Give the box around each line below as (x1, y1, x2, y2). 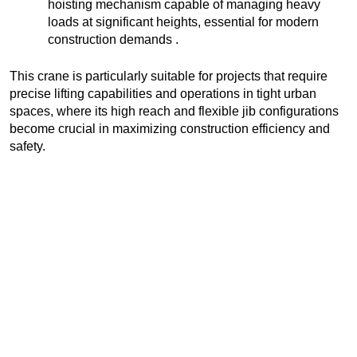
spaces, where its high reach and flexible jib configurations (10, 104, 339, 119)
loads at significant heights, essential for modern (48, 15, 319, 29)
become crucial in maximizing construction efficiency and (10, 122, 330, 136)
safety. (10, 139, 45, 154)
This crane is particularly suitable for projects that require (10, 69, 328, 84)
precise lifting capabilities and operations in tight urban (10, 87, 316, 101)
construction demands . (48, 33, 178, 47)
